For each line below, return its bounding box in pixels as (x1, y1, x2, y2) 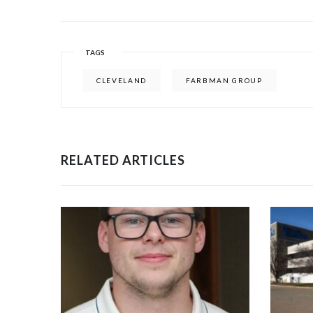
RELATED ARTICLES (61, 152, 185, 168)
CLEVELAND (96, 75, 147, 85)
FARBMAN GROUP (186, 75, 263, 85)
